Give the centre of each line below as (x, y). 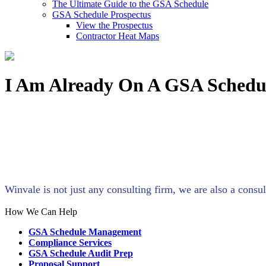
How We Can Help (41, 212)
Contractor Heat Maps (118, 36)
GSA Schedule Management (85, 232)
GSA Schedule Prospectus (102, 15)
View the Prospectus (114, 25)
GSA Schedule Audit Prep (81, 253)
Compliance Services (70, 243)
